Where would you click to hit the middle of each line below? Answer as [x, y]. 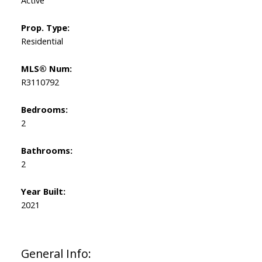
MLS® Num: [46, 68]
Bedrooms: [44, 109]
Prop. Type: [45, 27]
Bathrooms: [46, 150]
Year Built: [43, 191]
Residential [42, 41]
